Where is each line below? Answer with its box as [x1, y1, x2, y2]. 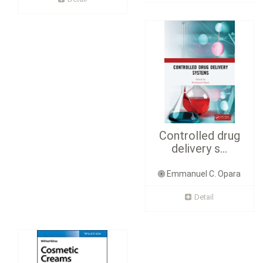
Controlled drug [159, 129, 240, 143]
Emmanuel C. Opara [165, 169, 241, 179]
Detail [194, 193, 214, 202]
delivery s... [171, 141, 228, 156]
